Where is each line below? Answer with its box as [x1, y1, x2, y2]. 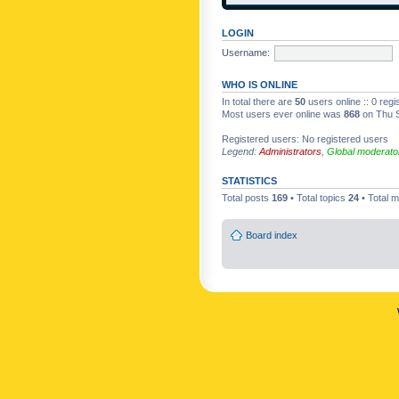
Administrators [259, 146, 322, 157]
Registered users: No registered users [222, 134, 388, 144]
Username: [222, 46, 270, 58]
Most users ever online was [222, 109, 344, 119]
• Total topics [288, 192, 348, 203]
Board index [246, 229, 297, 240]
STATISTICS [222, 175, 277, 186]
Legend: [222, 146, 259, 157]
